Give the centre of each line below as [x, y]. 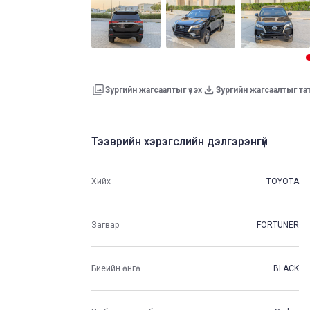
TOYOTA [283, 181]
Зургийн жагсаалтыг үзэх [154, 90]
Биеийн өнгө [116, 268]
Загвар [105, 225]
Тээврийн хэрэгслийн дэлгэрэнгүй [180, 142]
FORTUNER [278, 225]
